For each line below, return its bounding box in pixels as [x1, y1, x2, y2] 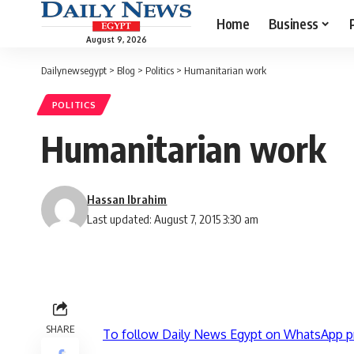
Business [268, 14, 318, 32]
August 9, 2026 [85, 34, 147, 44]
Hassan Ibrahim [87, 192, 168, 207]
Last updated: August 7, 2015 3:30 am [87, 212, 259, 227]
